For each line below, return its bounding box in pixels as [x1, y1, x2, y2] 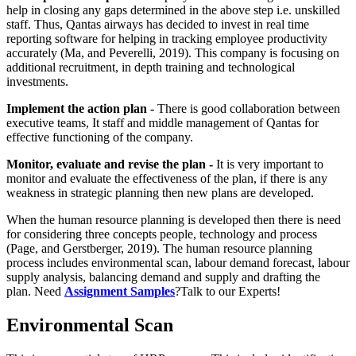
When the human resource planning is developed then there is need [6, 212, 341, 226]
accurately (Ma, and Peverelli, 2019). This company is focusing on [6, 45, 339, 60]
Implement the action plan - [6, 101, 157, 115]
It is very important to [216, 157, 323, 171]
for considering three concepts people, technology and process [6, 226, 317, 241]
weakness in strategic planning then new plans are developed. [6, 185, 314, 199]
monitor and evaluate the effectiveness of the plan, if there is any [6, 171, 327, 185]
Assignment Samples [64, 284, 175, 298]
